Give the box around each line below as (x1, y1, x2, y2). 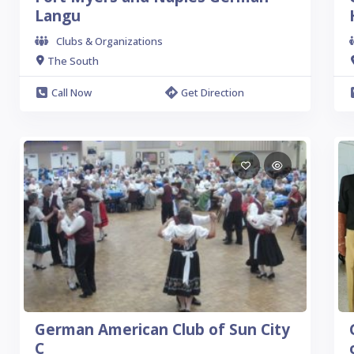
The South (47, 53, 99, 68)
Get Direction (180, 85, 244, 100)
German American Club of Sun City (35, 319, 290, 340)
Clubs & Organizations (56, 34, 163, 48)
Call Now (51, 85, 92, 100)
